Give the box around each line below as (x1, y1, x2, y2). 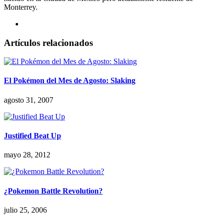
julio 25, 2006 (4, 205, 47, 214)
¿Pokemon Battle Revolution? (4, 186, 103, 195)
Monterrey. (4, 2, 38, 11)
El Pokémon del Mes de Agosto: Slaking (4, 76, 135, 85)
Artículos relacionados (4, 37, 93, 48)
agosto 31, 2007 (4, 95, 53, 104)
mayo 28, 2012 (4, 151, 50, 159)
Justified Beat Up (4, 131, 61, 140)
